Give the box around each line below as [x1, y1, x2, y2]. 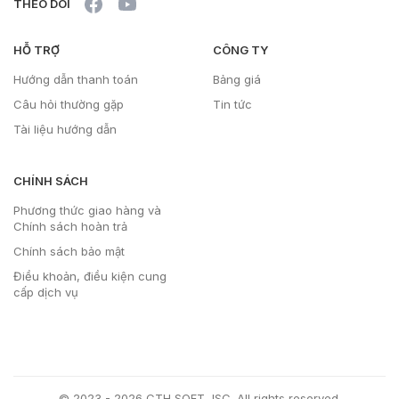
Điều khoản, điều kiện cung [13, 268, 167, 283]
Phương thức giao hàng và [13, 202, 161, 217]
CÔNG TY [213, 42, 268, 57]
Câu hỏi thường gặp [13, 96, 124, 111]
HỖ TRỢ [13, 42, 60, 57]
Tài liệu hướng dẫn [13, 121, 117, 136]
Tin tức [213, 96, 252, 111]
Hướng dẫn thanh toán [13, 71, 138, 86]
